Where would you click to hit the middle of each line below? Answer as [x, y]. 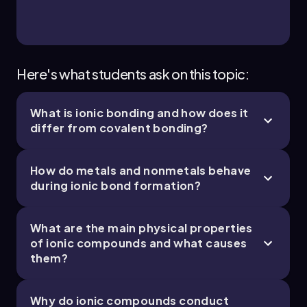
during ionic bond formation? [116, 186]
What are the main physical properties [142, 228]
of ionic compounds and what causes [139, 243]
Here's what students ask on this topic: [133, 74]
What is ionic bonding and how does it [139, 113]
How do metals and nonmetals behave [141, 171]
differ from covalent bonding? [119, 128]
